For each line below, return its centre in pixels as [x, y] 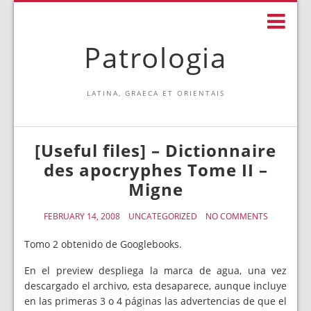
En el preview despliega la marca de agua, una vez [155, 270]
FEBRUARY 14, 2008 [82, 216]
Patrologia [155, 57]
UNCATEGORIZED [162, 216]
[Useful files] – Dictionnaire [155, 150]
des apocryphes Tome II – [155, 170]
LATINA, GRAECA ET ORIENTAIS [155, 93]
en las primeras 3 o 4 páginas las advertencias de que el [155, 301]
